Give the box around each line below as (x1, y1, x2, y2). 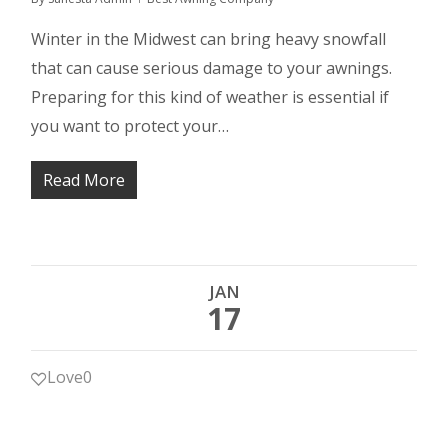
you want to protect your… (31, 115, 230, 137)
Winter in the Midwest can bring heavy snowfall (31, 28, 387, 50)
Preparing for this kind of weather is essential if (31, 86, 390, 108)
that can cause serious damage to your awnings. (31, 57, 393, 79)
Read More (43, 169, 126, 191)
